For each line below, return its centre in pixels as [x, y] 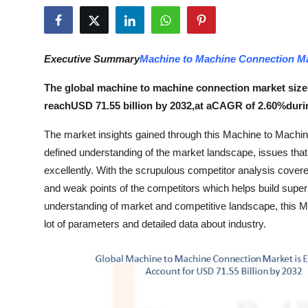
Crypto [29, 118]
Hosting [31, 252]
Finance [30, 185]
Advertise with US [57, 84]
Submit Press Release [66, 16]
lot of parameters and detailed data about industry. [155, 224]
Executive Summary [92, 59]
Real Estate [40, 286]
